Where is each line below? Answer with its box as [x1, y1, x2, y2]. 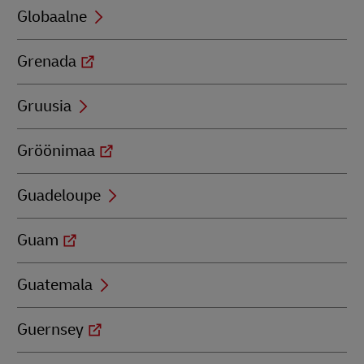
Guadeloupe [17, 185, 101, 206]
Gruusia [17, 96, 71, 116]
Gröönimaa [17, 141, 95, 161]
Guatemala [17, 275, 93, 295]
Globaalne [17, 6, 87, 27]
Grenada [17, 51, 76, 71]
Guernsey [17, 319, 84, 340]
